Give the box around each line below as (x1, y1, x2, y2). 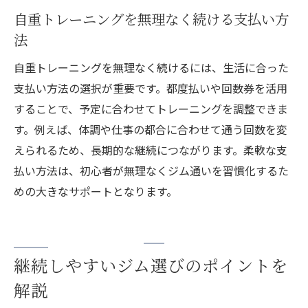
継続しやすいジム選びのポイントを (14, 253, 288, 278)
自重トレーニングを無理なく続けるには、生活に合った (14, 59, 289, 76)
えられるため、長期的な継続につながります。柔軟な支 (14, 142, 287, 159)
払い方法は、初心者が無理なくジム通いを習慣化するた (14, 162, 289, 179)
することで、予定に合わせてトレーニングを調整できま (14, 100, 288, 118)
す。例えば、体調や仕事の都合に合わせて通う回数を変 (14, 121, 287, 138)
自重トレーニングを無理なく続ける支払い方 (14, 9, 289, 30)
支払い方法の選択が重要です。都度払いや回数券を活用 (14, 80, 287, 97)
